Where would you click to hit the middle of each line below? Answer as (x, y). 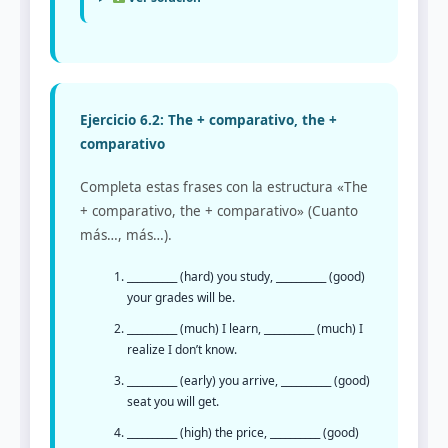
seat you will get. (173, 402)
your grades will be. (181, 298)
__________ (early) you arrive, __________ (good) (248, 381)
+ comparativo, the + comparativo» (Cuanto (219, 211)
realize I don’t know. (182, 350)
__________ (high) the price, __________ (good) (243, 433)
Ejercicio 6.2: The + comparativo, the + (208, 119)
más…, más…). (126, 235)
